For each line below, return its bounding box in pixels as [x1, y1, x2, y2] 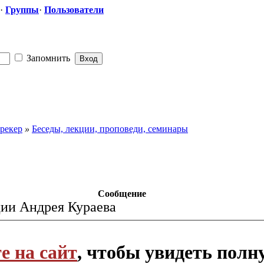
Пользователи [44, 5, 104, 15]
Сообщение [98, 188, 146, 199]
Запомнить [24, 52, 70, 63]
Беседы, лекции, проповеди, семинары [32, 123, 188, 134]
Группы [5, 5, 39, 15]
